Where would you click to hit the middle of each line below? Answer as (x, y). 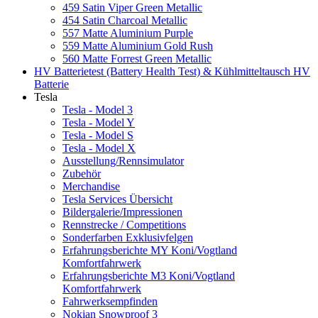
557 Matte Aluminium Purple (128, 33)
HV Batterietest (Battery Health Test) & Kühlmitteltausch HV (172, 72)
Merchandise (91, 187)
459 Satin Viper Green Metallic (132, 8)
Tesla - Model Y (99, 123)
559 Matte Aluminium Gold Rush (138, 46)
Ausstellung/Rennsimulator (123, 161)
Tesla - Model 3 (98, 110)
